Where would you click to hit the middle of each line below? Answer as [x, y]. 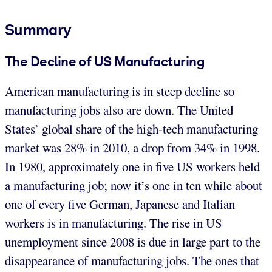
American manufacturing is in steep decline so [120, 91]
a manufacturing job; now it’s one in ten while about [134, 185]
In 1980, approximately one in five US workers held [132, 167]
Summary [38, 29]
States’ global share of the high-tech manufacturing [131, 129]
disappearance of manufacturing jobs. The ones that [132, 261]
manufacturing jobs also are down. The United [119, 110]
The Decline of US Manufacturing [105, 61]
